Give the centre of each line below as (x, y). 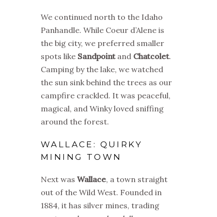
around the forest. (75, 122)
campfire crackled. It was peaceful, (106, 96)
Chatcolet (151, 56)
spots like (59, 56)
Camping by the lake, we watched (102, 70)
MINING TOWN (81, 157)
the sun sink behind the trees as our (106, 83)
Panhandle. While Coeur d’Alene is (102, 30)
